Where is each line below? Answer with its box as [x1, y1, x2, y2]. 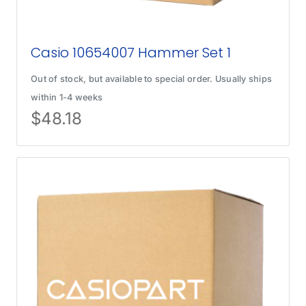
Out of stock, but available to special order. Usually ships [31, 74, 273, 85]
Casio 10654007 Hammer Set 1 [31, 43, 232, 63]
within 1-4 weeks [31, 92, 103, 103]
